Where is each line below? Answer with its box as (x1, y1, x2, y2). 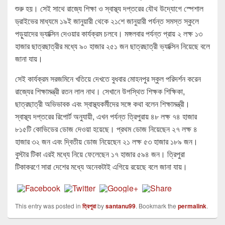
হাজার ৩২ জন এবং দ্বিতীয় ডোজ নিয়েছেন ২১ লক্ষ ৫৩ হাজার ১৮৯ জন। (15, 136, 198, 148)
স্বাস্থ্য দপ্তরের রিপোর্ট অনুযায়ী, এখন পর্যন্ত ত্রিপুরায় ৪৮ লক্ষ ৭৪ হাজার (15, 110, 197, 123)
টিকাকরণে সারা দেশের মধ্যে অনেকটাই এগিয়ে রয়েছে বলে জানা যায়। (15, 161, 187, 173)
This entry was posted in (15, 201, 82, 210)
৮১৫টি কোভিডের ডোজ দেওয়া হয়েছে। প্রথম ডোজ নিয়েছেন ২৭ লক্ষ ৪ (15, 123, 197, 135)
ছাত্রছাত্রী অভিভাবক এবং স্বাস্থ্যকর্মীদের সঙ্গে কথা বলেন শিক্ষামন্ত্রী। (15, 98, 190, 110)
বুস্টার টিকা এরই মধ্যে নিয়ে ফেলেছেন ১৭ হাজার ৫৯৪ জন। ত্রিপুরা (15, 148, 185, 160)
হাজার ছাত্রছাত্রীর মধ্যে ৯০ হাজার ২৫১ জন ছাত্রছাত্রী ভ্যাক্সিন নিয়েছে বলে (15, 40, 210, 52)
